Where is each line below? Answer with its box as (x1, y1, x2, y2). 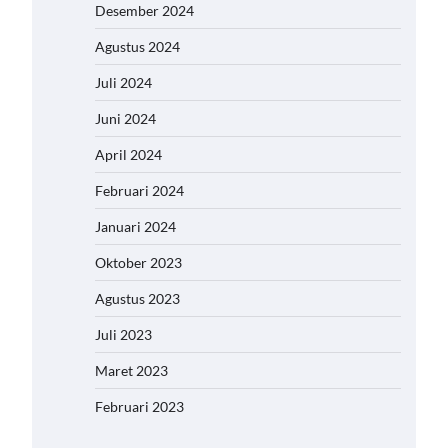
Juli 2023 (95, 326, 152, 343)
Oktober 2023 (95, 254, 182, 271)
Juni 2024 (95, 110, 156, 127)
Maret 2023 (95, 362, 168, 379)
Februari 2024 (95, 182, 184, 199)
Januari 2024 (95, 218, 176, 235)
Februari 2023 (95, 398, 184, 415)
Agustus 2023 (95, 290, 180, 307)
